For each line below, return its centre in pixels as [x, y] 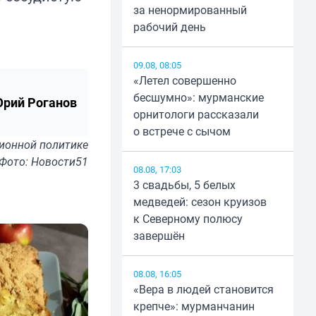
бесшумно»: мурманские [198, 98]
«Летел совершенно [184, 81]
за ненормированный [190, 10]
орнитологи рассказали [196, 115]
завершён [159, 236]
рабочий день [169, 27]
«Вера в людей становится [203, 290]
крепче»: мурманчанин [194, 306]
